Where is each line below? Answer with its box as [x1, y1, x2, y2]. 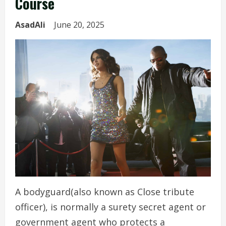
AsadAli [15, 19, 45, 30]
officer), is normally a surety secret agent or [15, 201, 206, 213]
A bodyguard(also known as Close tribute [15, 186, 194, 198]
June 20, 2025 [54, 19, 106, 30]
